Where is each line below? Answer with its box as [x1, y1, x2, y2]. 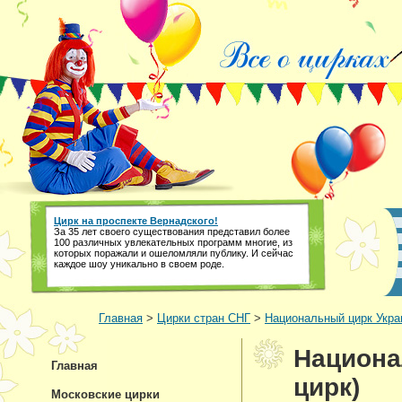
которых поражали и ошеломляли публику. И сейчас [54, 248, 293, 258]
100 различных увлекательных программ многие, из [54, 237, 293, 248]
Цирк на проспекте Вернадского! [54, 215, 218, 226]
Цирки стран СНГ [157, 311, 250, 325]
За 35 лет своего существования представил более [54, 226, 290, 237]
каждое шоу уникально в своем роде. [54, 258, 224, 269]
